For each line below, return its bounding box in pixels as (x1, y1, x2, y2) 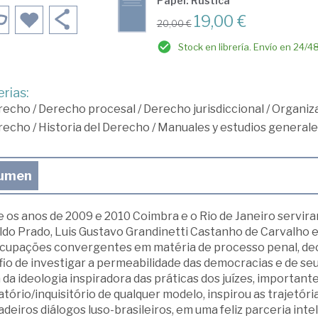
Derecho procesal (38, 102, 136, 116)
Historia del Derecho (38, 121, 150, 134)
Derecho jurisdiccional (143, 102, 264, 116)
